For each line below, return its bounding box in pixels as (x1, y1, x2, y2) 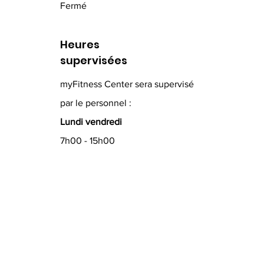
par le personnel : (60, 98, 131, 108)
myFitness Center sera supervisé (60, 79, 194, 89)
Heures (60, 37, 100, 52)
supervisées (60, 53, 127, 68)
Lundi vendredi (60, 117, 122, 127)
